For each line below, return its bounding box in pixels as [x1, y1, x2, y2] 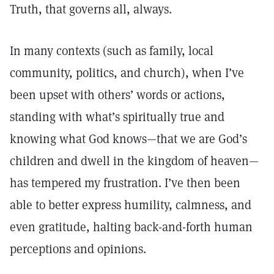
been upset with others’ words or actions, [10, 87, 225, 103]
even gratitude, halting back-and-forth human [10, 219, 253, 235]
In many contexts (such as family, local [10, 43, 213, 59]
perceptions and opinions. [10, 241, 146, 257]
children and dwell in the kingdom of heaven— [10, 153, 259, 169]
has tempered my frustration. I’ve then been [10, 175, 240, 191]
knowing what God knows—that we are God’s [10, 131, 247, 147]
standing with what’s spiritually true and [10, 109, 224, 125]
